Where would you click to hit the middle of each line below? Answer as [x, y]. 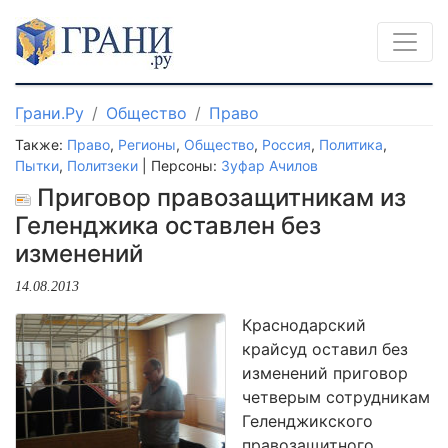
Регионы [147, 144]
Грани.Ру [49, 113]
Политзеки [102, 165]
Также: [41, 144]
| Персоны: [179, 165]
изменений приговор [325, 373]
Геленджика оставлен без [168, 225]
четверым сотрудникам [336, 397]
